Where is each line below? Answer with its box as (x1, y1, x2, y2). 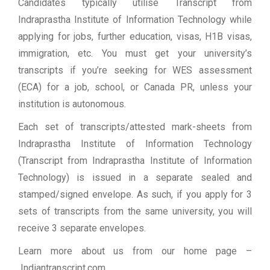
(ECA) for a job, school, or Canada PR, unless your (18, 81, 252, 93)
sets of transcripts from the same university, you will (18, 206, 252, 218)
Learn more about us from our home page (18, 245, 246, 257)
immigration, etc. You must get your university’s (18, 48, 252, 60)
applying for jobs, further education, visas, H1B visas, (18, 31, 252, 43)
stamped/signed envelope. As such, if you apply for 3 (18, 189, 252, 201)
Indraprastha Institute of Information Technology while (18, 14, 252, 26)
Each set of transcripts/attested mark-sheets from (18, 121, 252, 133)
